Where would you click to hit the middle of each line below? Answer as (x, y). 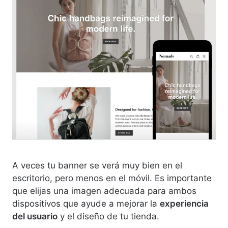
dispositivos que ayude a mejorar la (86, 203)
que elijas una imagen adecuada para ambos (104, 191)
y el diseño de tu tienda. (108, 216)
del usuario (35, 216)
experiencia (184, 203)
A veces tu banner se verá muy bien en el (97, 165)
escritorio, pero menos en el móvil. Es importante (112, 178)
